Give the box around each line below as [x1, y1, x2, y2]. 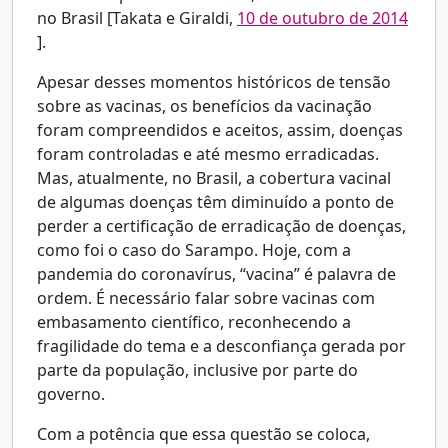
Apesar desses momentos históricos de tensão [37, 71, 391, 94]
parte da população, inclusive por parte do [37, 359, 358, 382]
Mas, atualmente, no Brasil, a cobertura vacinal [37, 167, 391, 190]
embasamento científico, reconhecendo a [37, 311, 351, 334]
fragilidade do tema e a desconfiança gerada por [37, 335, 406, 358]
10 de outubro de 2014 [237, 7, 408, 30]
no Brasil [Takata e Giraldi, [37, 7, 237, 30]
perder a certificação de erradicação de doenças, [37, 215, 406, 238]
